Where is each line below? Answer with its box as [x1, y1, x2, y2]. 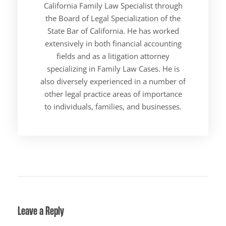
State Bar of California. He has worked [47, 25, 179, 36]
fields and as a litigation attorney [56, 50, 169, 61]
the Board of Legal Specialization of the [45, 13, 181, 23]
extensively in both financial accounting [44, 38, 182, 48]
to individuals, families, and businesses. [44, 101, 182, 111]
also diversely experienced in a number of [40, 76, 186, 86]
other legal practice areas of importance [44, 88, 182, 99]
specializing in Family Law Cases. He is [46, 63, 180, 74]
